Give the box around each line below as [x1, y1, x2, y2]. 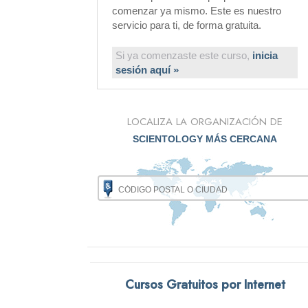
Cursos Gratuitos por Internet [124, 276, 285, 294]
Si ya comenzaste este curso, [115, 49, 252, 61]
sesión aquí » [115, 64, 179, 76]
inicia [252, 49, 278, 61]
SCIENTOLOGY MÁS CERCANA [133, 133, 278, 144]
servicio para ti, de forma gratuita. [112, 19, 261, 31]
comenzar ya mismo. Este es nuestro [112, 5, 281, 16]
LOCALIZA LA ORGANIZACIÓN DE [127, 114, 283, 129]
